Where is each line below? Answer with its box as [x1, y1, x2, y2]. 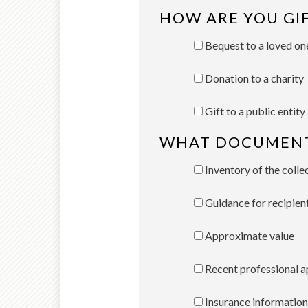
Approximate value [203, 228, 294, 242]
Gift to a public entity [203, 104, 305, 118]
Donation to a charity [203, 71, 304, 85]
